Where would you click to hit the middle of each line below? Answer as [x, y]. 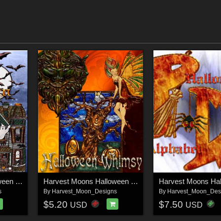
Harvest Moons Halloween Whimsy [134, 182]
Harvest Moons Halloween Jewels [19, 182]
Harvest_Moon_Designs [84, 192]
